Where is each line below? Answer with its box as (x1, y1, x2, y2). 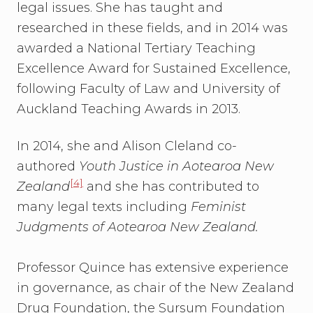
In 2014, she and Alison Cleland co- (17, 138, 237, 154)
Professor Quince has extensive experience (17, 260, 289, 275)
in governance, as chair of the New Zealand (17, 280, 294, 296)
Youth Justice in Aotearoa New (79, 159, 274, 174)
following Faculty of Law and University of (17, 81, 280, 96)
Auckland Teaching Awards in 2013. (17, 101, 240, 117)
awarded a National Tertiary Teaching (17, 41, 256, 56)
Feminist (191, 199, 246, 214)
